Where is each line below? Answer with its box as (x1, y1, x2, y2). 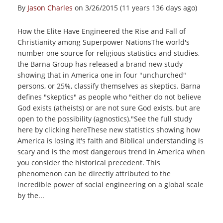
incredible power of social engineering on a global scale (17, 180, 204, 189)
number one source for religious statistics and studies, (17, 48, 200, 58)
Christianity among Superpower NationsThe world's (17, 37, 190, 47)
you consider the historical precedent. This (17, 158, 160, 167)
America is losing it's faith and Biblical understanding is (17, 136, 204, 145)
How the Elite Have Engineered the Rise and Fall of (17, 26, 186, 36)
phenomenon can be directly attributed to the (17, 169, 171, 178)
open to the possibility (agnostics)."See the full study (17, 114, 192, 123)
